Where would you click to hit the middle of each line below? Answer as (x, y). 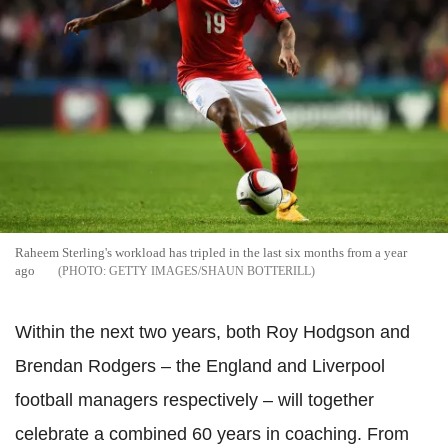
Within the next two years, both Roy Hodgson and (212, 331)
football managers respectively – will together (194, 399)
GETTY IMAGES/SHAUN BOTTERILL (210, 270)
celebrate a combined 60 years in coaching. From (212, 433)
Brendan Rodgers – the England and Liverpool (200, 365)
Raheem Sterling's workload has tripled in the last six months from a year (211, 252)
